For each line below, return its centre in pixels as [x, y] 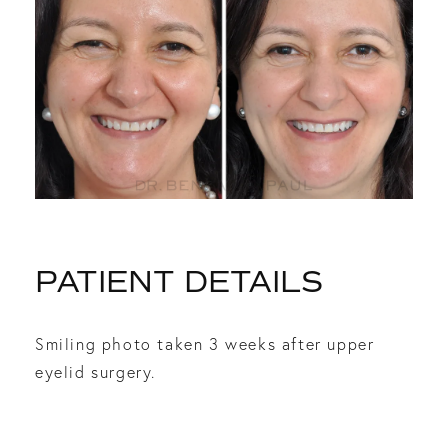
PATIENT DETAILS [179, 281]
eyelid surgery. [95, 372]
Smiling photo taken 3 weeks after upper [205, 344]
